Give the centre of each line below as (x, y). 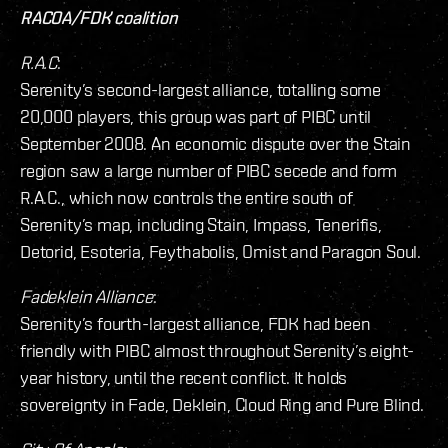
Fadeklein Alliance (86, 296)
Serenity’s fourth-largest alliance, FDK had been (195, 323)
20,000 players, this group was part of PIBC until (196, 116)
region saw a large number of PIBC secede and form (209, 170)
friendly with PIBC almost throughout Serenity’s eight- (217, 350)
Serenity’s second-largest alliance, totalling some (201, 89)
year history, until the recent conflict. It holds (184, 377)
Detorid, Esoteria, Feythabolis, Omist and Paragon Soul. (221, 251)
